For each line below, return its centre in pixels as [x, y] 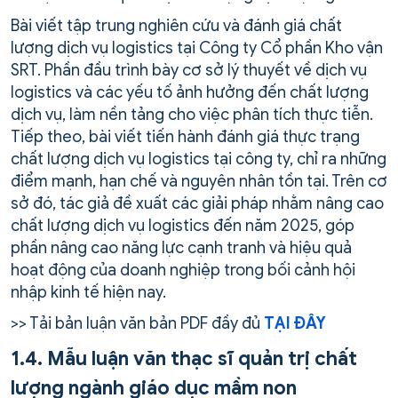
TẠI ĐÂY [295, 324]
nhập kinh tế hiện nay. [88, 293]
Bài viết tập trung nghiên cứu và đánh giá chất [176, 26]
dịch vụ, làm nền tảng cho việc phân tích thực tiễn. [192, 115]
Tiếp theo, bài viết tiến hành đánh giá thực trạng [185, 137]
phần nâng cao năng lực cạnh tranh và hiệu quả [181, 248]
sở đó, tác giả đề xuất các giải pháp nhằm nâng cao [197, 204]
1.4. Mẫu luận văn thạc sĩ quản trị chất [184, 359]
